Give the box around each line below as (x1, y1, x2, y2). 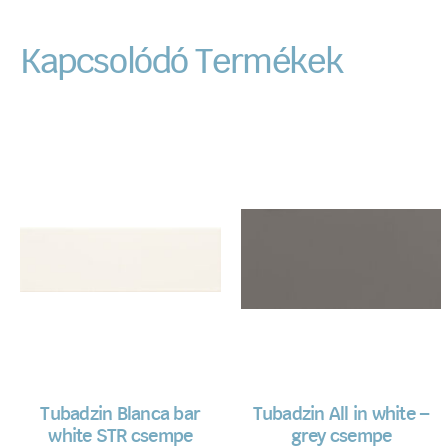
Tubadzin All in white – (252, 406, 430, 425)
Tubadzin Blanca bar (40, 406, 201, 425)
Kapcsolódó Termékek (20, 46, 343, 81)
